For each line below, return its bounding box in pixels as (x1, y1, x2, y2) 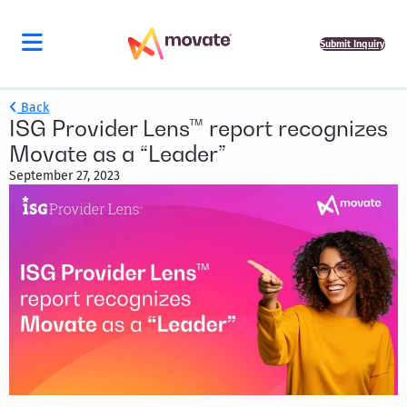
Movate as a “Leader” (9, 141, 226, 167)
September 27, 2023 (9, 168, 120, 184)
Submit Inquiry (320, 37, 385, 50)
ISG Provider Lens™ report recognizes (9, 115, 388, 142)
